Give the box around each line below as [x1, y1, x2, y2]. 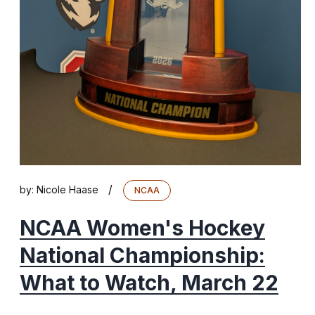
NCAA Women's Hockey [20, 215, 265, 241]
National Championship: [20, 243, 265, 269]
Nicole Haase [37, 184, 98, 196]
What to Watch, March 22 [20, 270, 278, 296]
